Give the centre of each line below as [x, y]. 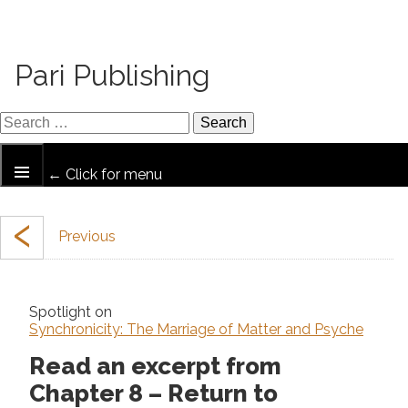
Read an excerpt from [155, 366]
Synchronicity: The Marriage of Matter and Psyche [196, 329]
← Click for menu [103, 174]
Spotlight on [71, 312]
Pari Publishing [112, 75]
